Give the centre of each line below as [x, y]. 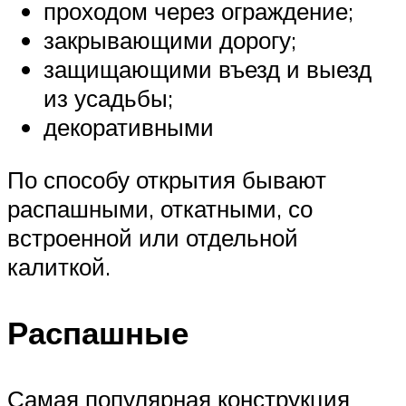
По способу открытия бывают [167, 179]
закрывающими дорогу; [170, 40]
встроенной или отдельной [153, 237]
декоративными [129, 127]
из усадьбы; [108, 98]
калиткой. [59, 266]
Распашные [98, 332]
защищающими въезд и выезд [208, 69]
